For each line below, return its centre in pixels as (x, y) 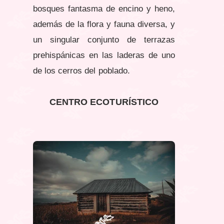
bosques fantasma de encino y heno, (104, 8)
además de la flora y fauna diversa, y (104, 24)
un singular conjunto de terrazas (104, 39)
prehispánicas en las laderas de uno (104, 55)
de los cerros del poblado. (81, 70)
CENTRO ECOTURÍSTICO (104, 102)
